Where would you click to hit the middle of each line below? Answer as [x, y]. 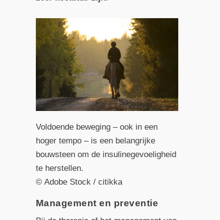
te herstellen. [59, 168]
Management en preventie [97, 203]
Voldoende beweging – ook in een [96, 127]
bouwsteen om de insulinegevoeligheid [106, 154]
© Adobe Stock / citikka [79, 182]
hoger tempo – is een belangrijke [95, 140]
